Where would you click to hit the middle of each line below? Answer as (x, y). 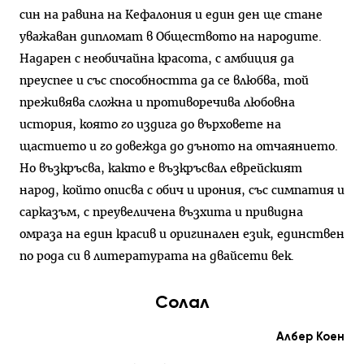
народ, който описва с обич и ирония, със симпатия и (182, 191)
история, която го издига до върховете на (150, 125)
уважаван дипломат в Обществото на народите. (171, 37)
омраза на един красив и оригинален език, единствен (182, 235)
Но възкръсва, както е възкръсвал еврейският (161, 169)
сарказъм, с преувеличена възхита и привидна (161, 213)
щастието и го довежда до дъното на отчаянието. (179, 147)
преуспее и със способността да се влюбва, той (164, 81)
